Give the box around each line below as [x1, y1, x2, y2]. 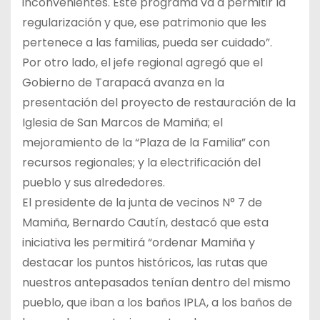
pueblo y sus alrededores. [22, 174, 165, 191]
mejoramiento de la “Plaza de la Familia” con [22, 134, 270, 151]
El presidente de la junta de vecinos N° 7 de [22, 194, 262, 211]
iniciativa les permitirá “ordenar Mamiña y [22, 234, 255, 251]
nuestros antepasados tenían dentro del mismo [22, 274, 291, 291]
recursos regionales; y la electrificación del [22, 154, 261, 171]
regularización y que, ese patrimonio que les [22, 14, 266, 31]
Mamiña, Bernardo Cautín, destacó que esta [22, 214, 269, 231]
